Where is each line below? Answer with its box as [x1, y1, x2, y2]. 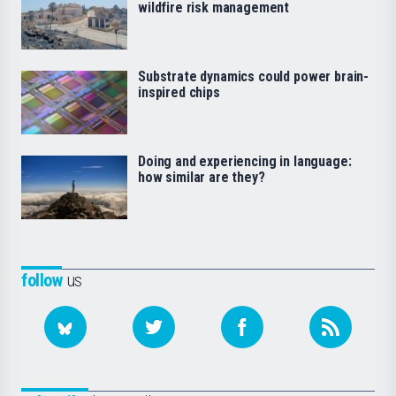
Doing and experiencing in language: [138, 153, 352, 171]
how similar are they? [138, 169, 265, 187]
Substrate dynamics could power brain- [138, 68, 369, 86]
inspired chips [138, 84, 220, 102]
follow [21, 270, 62, 292]
